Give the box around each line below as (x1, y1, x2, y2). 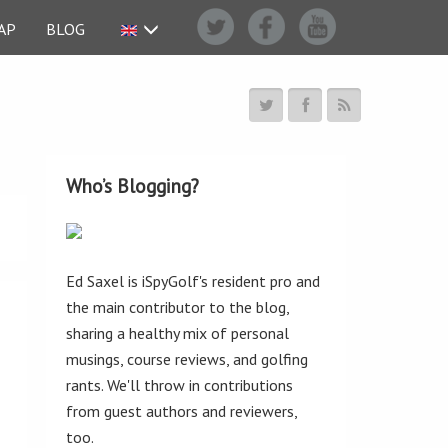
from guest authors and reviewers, (66, 401, 297, 421)
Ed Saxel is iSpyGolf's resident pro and (66, 271, 320, 291)
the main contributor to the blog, (66, 297, 289, 317)
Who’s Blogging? (66, 173, 199, 198)
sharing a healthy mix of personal (66, 323, 289, 343)
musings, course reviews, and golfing (66, 349, 308, 369)
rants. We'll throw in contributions (66, 375, 293, 395)
